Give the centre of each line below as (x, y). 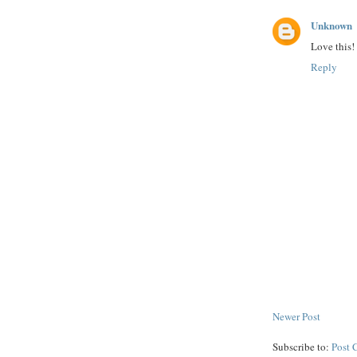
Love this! (333, 47)
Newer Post (296, 317)
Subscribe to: (302, 347)
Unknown (331, 25)
